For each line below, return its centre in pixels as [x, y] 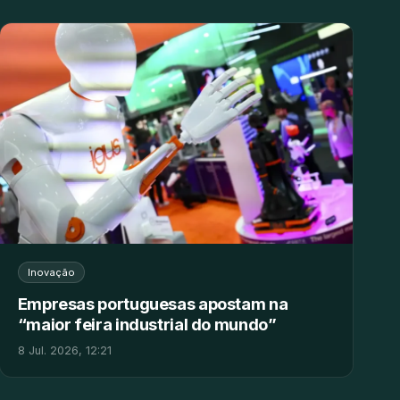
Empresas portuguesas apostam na [153, 303]
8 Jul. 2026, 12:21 [64, 350]
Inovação [51, 272]
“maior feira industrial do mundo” [147, 324]
